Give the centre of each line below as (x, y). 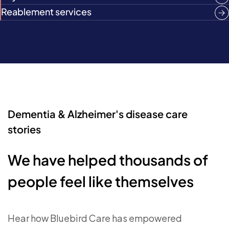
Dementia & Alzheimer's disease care (98, 114)
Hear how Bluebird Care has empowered (95, 218)
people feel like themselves (101, 181)
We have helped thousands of (108, 160)
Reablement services (46, 12)
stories (24, 129)
